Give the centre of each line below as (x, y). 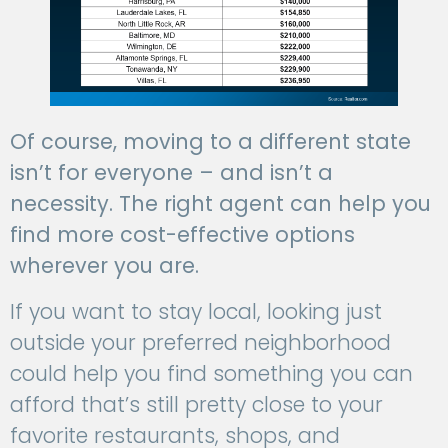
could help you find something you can (211, 373)
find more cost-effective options (182, 235)
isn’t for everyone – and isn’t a (171, 173)
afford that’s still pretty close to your (196, 404)
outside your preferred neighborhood (200, 342)
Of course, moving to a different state (210, 142)
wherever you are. (104, 266)
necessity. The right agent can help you (220, 204)
